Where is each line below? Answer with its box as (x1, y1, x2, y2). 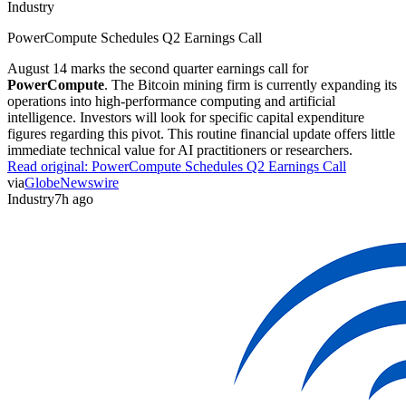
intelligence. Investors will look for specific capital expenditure (7, 109, 364, 125)
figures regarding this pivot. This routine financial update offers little (7, 125, 395, 141)
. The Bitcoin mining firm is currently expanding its (104, 76, 397, 92)
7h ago (54, 190, 93, 207)
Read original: (7, 158, 92, 174)
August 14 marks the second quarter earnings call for (7, 60, 308, 76)
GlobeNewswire (24, 174, 119, 190)
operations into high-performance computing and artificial (7, 92, 335, 109)
